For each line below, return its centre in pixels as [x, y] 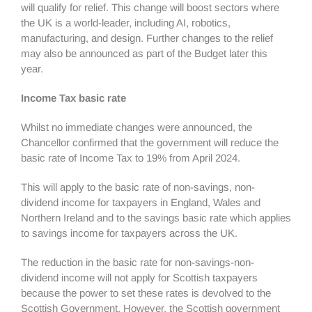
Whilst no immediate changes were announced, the [136, 127]
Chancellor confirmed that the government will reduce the [150, 142]
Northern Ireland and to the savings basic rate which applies [156, 218]
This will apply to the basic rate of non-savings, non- [138, 187]
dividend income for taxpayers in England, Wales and [141, 202]
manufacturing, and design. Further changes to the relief [147, 38]
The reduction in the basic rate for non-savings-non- [138, 262]
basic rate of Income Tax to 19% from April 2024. [131, 158]
